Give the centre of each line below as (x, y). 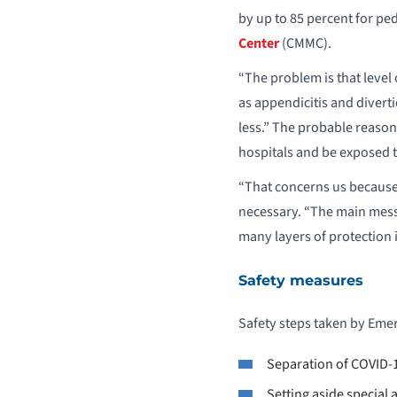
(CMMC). (305, 43)
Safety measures (300, 280)
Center (258, 43)
